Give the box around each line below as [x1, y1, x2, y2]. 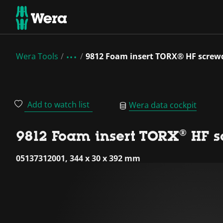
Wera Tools [16, 51, 58, 62]
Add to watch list [27, 99, 90, 110]
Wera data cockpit [129, 99, 197, 111]
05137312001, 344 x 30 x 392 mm [16, 153, 140, 164]
